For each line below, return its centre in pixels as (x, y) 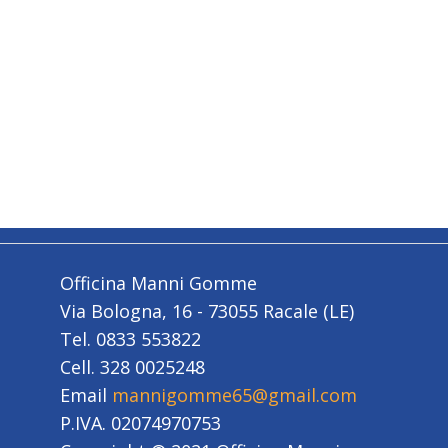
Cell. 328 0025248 (132, 366)
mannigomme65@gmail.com (234, 394)
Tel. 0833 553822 (130, 338)
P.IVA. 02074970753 (140, 422)
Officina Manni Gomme (158, 282)
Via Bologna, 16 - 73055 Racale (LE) (207, 310)
